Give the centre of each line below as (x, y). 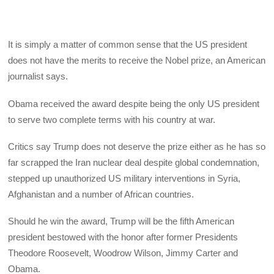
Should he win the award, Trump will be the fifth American (121, 221)
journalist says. (38, 76)
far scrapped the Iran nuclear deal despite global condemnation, (134, 162)
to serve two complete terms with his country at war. (112, 119)
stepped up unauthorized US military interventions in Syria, (124, 178)
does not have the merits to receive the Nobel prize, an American (137, 61)
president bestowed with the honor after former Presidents (123, 237)
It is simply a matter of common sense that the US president (128, 45)
